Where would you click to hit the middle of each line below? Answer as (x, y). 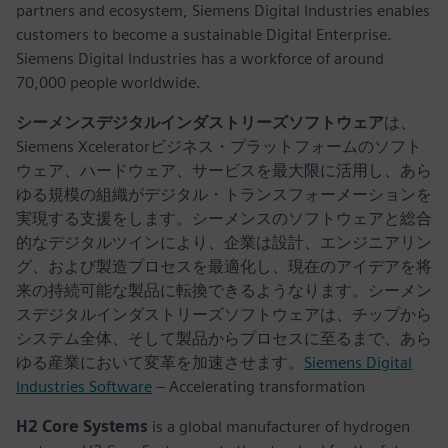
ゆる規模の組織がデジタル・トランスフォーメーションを (224, 195)
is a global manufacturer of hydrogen (279, 427)
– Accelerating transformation (258, 387)
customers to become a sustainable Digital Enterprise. (204, 35)
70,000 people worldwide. (108, 83)
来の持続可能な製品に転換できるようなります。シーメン (224, 291)
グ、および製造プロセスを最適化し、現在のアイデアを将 (224, 267)
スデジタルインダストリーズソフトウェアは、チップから (224, 315)
